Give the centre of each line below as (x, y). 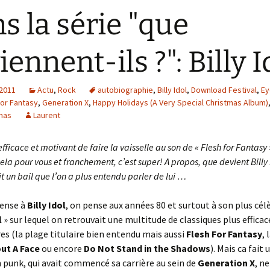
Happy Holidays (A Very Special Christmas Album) (181, 102)
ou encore (62, 248)
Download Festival (224, 90)
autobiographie (125, 90)
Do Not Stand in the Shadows (147, 248)
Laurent (47, 115)
